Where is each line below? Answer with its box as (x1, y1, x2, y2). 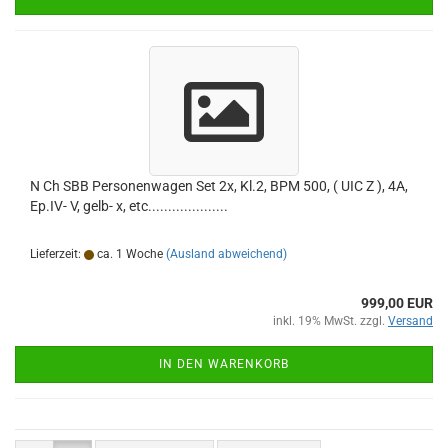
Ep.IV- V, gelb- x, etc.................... (30, 198, 228, 214)
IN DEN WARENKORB (159, 357, 289, 371)
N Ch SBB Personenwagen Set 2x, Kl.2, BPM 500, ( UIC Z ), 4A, (30, 178, 408, 194)
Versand (388, 314, 433, 328)
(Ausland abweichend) (166, 247, 287, 261)
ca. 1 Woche (94, 247, 163, 261)
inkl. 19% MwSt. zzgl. (273, 314, 388, 328)
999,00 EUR (361, 295, 433, 311)
